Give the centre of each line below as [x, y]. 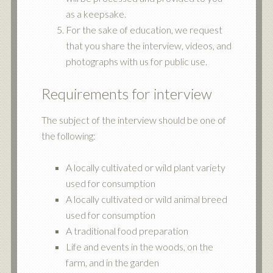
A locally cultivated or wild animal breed [146, 199]
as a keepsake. [96, 14]
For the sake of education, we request [144, 30]
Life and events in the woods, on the [139, 246]
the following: [68, 136]
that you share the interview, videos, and [148, 45]
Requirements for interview [126, 94]
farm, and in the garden [112, 262]
